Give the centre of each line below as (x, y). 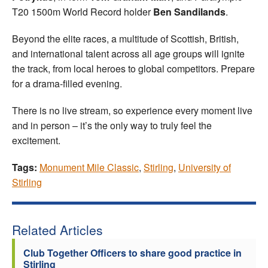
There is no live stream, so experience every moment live (132, 110)
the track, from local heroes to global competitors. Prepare (133, 68)
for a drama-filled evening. (67, 83)
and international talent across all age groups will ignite (128, 53)
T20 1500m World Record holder (83, 11)
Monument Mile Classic (89, 167)
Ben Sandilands (189, 11)
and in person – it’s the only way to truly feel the (112, 125)
